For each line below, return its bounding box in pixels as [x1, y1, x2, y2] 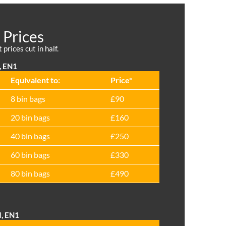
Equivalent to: [11, 75, 60, 85]
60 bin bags [11, 150, 50, 160]
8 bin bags [11, 94, 45, 104]
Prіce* [110, 75, 132, 85]
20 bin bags [11, 112, 50, 123]
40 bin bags [11, 131, 50, 141]
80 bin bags [11, 168, 50, 179]
